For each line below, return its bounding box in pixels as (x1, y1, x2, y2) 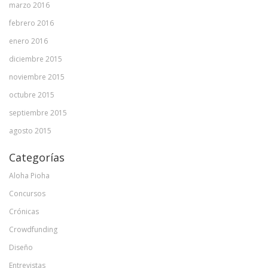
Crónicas (9, 206, 39, 217)
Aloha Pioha (9, 170, 50, 181)
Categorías (9, 150, 65, 165)
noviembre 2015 (9, 71, 65, 82)
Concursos (9, 188, 45, 199)
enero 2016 (9, 35, 48, 46)
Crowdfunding (9, 224, 57, 234)
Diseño (9, 242, 33, 252)
